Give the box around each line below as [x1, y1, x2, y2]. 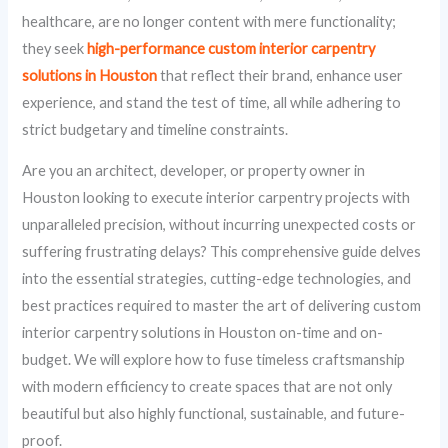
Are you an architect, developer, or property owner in [22, 162, 366, 180]
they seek [22, 39, 88, 57]
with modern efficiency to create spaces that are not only [22, 378, 393, 396]
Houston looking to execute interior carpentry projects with [22, 189, 411, 207]
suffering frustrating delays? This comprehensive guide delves [22, 243, 422, 261]
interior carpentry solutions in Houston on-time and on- [22, 324, 384, 342]
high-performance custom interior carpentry [87, 39, 376, 57]
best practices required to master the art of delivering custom [22, 297, 422, 315]
